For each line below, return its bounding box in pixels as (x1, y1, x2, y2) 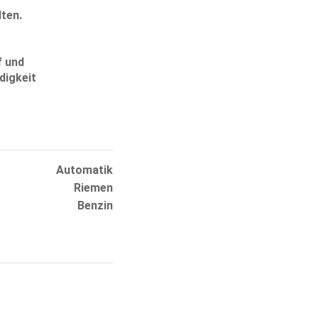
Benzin (77, 198, 114, 212)
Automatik (56, 163, 114, 177)
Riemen (74, 180, 114, 194)
